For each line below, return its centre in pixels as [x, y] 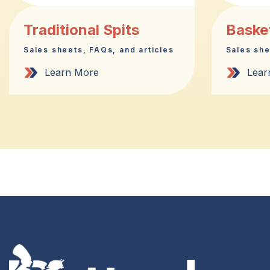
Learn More [72, 73]
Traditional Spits [81, 30]
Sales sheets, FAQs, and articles [99, 49]
